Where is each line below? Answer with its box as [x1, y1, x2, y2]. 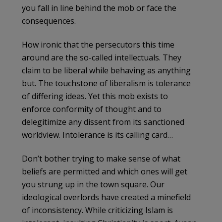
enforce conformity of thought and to [22, 103, 162, 114]
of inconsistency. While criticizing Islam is [22, 204, 173, 216]
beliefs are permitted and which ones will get [22, 166, 187, 177]
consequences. [22, 15, 76, 26]
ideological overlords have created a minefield [22, 191, 191, 203]
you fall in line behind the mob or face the [22, 2, 176, 13]
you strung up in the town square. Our [22, 178, 165, 190]
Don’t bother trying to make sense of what [22, 153, 180, 164]
